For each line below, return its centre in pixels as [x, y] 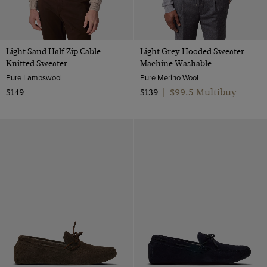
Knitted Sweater [37, 63]
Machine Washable [176, 63]
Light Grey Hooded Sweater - [195, 52]
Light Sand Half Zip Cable [53, 52]
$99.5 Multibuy [203, 92]
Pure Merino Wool [169, 78]
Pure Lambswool [34, 78]
